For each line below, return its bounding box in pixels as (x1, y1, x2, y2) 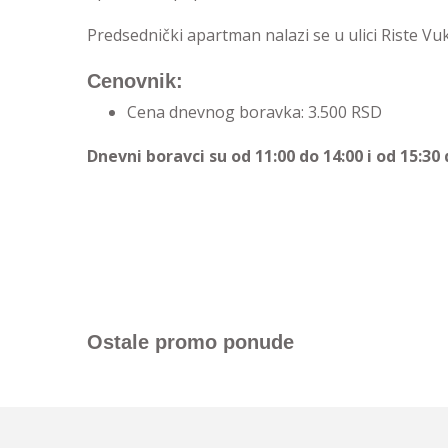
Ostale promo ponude (87, 331, 294, 354)
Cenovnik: (87, 70, 183, 93)
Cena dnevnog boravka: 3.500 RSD (127, 101, 382, 124)
